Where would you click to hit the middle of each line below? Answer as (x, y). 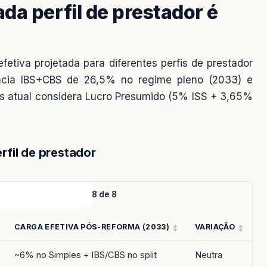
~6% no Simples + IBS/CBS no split (86, 255)
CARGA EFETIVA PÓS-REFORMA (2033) (92, 227)
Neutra (209, 255)
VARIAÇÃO (215, 227)
